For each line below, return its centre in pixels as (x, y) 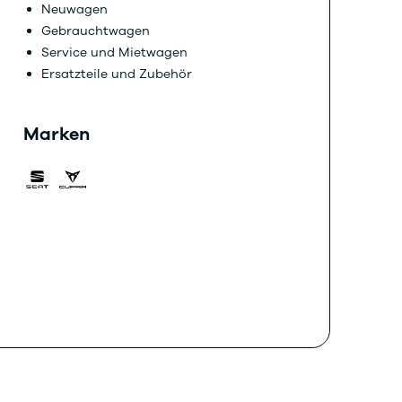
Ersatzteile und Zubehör (117, 74)
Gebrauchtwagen (96, 31)
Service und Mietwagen (115, 52)
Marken (57, 134)
